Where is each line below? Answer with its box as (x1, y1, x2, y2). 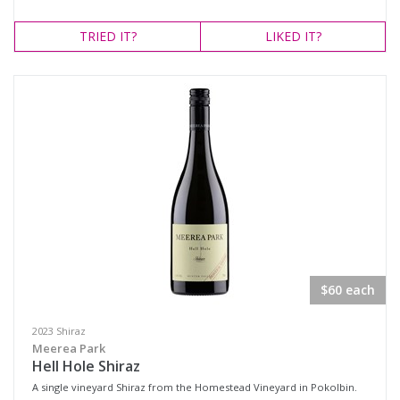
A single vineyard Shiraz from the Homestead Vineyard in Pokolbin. (32, 380, 357, 394)
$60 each (321, 281, 375, 298)
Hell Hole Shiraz (32, 356, 140, 376)
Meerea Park (32, 340, 105, 356)
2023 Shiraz (32, 324, 86, 337)
